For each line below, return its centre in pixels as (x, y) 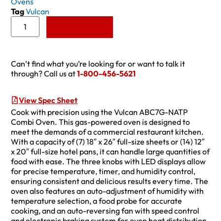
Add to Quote (80, 27)
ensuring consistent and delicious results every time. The (110, 181)
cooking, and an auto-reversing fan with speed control (105, 211)
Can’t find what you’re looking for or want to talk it (98, 63)
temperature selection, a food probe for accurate (97, 201)
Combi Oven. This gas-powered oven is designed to (101, 122)
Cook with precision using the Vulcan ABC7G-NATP (100, 112)
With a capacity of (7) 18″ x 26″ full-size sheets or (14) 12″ (108, 142)
